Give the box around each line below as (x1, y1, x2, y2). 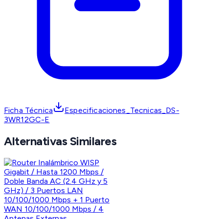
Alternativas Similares (4, 133, 117, 148)
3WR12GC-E (4, 114, 50, 124)
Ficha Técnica (4, 105, 53, 115)
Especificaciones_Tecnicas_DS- (65, 105, 179, 115)
